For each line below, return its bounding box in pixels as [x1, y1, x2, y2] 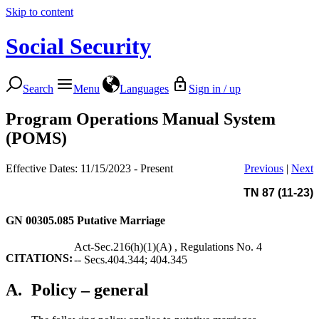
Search [23, 82, 53, 95]
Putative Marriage [77, 214, 165, 226]
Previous [244, 162, 283, 174]
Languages [120, 82, 169, 95]
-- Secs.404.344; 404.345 [74, 253, 187, 266]
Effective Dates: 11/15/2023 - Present [6, 162, 173, 174]
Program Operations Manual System [6, 109, 276, 128]
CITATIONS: [6, 251, 73, 264]
